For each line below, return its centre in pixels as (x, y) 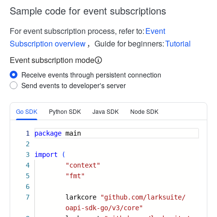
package (48, 133)
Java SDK (106, 111)
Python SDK (65, 111)
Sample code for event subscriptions (88, 10)
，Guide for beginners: (125, 43)
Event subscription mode (52, 60)
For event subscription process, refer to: (77, 31)
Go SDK (27, 111)
